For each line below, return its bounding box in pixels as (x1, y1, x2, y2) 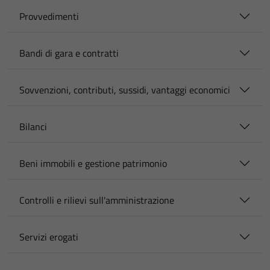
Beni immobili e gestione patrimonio (19, 156, 167, 171)
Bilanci (19, 119, 47, 134)
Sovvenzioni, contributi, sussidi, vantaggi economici (19, 83, 230, 97)
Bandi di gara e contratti (19, 46, 119, 60)
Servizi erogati (19, 230, 78, 244)
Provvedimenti (19, 9, 79, 24)
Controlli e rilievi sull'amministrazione (19, 193, 174, 207)
